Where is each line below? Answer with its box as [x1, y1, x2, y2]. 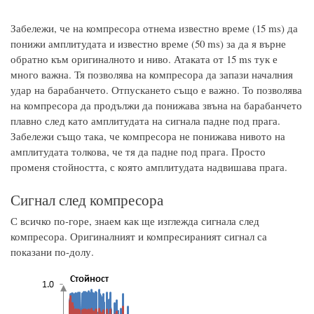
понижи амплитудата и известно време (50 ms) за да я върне [11, 36, 286, 50]
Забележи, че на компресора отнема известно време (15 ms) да [11, 20, 298, 35]
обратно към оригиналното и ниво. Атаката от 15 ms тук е [11, 51, 278, 66]
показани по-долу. [11, 244, 94, 259]
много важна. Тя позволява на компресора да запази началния [11, 67, 293, 81]
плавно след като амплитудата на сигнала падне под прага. [11, 113, 280, 128]
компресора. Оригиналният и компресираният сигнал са [11, 228, 267, 243]
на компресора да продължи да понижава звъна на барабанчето [11, 97, 302, 112]
